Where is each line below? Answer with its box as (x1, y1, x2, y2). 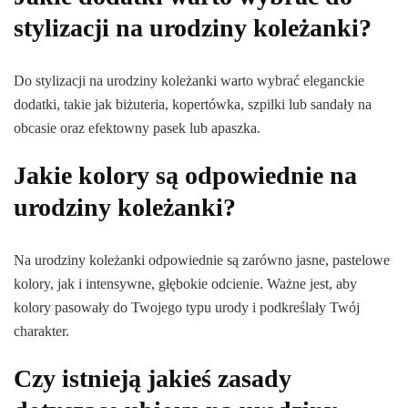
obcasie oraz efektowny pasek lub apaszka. (14, 120, 260, 137)
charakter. (14, 323, 69, 340)
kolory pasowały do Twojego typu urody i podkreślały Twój (14, 300, 360, 316)
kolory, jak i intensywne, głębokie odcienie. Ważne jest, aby (14, 276, 357, 292)
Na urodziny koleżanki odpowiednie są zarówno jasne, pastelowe (14, 252, 390, 269)
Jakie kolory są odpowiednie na (14, 161, 357, 190)
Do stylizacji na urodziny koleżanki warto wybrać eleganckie (14, 73, 364, 89)
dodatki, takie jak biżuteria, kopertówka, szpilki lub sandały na (14, 97, 372, 113)
